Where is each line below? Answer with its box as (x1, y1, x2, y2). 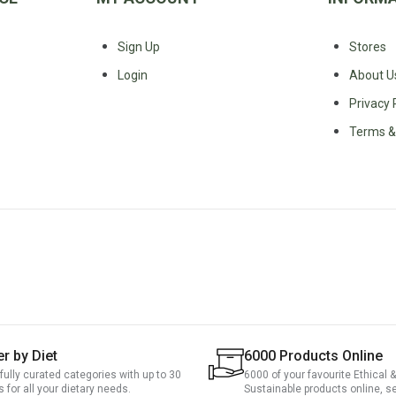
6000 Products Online (244, 347, 383, 364)
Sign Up (117, 40, 160, 54)
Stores (349, 40, 387, 54)
